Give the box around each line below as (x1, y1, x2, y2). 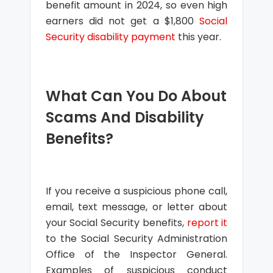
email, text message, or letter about (45, 200, 228, 214)
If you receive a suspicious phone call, (45, 184, 228, 198)
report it (186, 216, 228, 230)
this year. (175, 30, 221, 44)
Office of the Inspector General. (45, 247, 228, 261)
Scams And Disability (45, 107, 204, 127)
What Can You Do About (45, 86, 227, 106)
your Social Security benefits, (45, 216, 187, 230)
